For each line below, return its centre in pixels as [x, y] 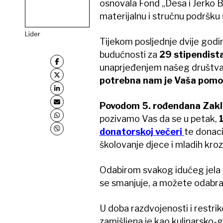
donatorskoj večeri [142, 132]
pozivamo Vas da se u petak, [159, 119]
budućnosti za [129, 55]
